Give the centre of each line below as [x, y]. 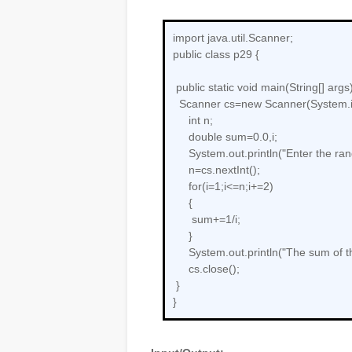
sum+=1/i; [216, 219]
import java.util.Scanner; [233, 38]
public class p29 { [216, 54]
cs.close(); [208, 269]
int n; [194, 120]
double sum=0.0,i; [227, 137]
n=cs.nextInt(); [218, 170]
